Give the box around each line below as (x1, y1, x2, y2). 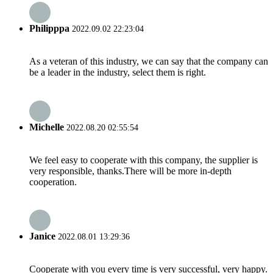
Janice (29, 231, 55, 242)
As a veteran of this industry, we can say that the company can (29, 56, 268, 67)
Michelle (29, 121, 64, 132)
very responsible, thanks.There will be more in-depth (29, 165, 232, 176)
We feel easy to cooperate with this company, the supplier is (29, 154, 258, 165)
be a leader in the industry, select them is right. (29, 67, 206, 78)
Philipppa (29, 23, 69, 34)
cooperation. (29, 176, 77, 187)
